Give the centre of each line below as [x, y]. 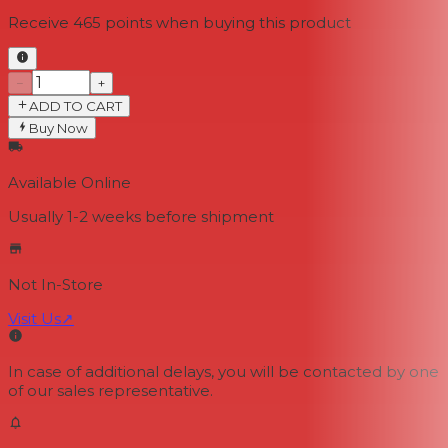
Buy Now [59, 128]
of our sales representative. [110, 391]
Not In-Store [55, 285]
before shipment [207, 217]
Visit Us [34, 319]
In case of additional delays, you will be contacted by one [223, 372]
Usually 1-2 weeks [74, 217]
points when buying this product [228, 23]
